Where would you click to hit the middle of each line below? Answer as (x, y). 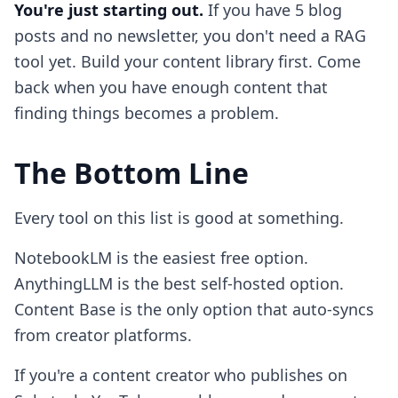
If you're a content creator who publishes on (181, 375)
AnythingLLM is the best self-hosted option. (179, 283)
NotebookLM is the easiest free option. (161, 258)
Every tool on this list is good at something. (179, 218)
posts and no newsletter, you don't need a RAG (190, 36)
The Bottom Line (131, 173)
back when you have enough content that (171, 87)
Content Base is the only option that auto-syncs (194, 309)
